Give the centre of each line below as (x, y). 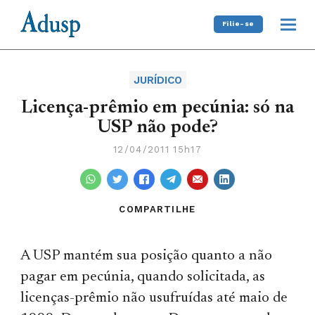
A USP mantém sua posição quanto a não (147, 256)
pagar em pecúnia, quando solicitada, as (143, 277)
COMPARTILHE (157, 209)
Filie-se (238, 24)
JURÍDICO (157, 80)
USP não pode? (157, 128)
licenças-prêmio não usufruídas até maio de (154, 298)
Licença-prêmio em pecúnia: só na (157, 108)
